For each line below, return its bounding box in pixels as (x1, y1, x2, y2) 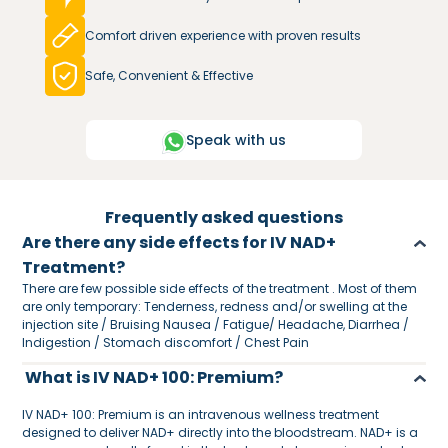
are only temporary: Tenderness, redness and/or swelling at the (22, 298, 408, 315)
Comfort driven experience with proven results (84, 27, 361, 44)
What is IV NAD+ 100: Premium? (22, 366, 287, 389)
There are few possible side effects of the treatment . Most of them (22, 280, 418, 297)
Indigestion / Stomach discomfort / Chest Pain (22, 334, 310, 351)
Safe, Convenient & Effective (84, 67, 253, 84)
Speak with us (185, 129, 286, 150)
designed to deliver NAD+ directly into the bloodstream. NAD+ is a (22, 424, 419, 441)
